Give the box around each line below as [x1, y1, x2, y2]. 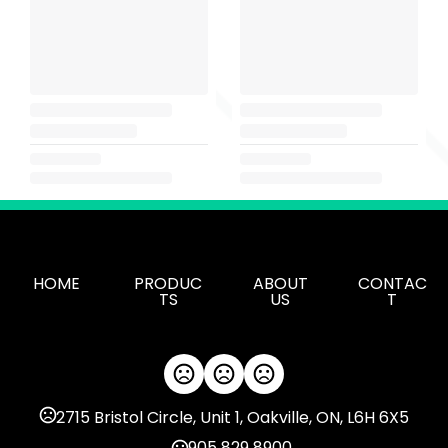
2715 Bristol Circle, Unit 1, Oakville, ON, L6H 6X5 [55, 406, 409, 430]
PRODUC [134, 272, 202, 296]
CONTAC [357, 272, 427, 296]
